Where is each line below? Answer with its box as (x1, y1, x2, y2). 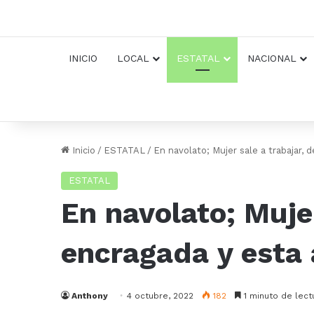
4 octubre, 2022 (127, 291, 193, 301)
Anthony (71, 291, 108, 301)
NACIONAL (247, 53, 296, 64)
